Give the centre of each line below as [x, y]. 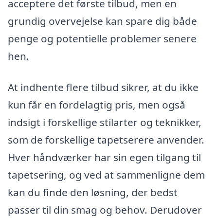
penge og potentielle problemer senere [102, 38]
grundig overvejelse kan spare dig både [102, 21]
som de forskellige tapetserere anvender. [106, 139]
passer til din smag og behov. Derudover [105, 209]
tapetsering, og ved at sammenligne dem [106, 174]
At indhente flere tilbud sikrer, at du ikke [103, 87]
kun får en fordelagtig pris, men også [97, 104]
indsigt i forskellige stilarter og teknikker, [105, 122]
